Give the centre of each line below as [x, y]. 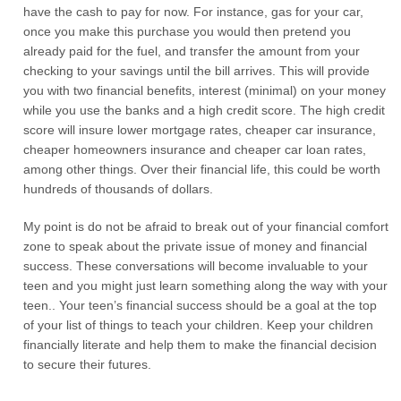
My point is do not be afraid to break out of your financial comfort [206, 226]
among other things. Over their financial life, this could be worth [202, 169]
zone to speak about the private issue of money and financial [196, 246]
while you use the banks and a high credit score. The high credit [205, 110]
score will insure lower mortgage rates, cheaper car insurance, [200, 130]
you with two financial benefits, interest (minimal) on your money [205, 90]
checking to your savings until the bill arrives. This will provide [197, 71]
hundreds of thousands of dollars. [119, 189]
